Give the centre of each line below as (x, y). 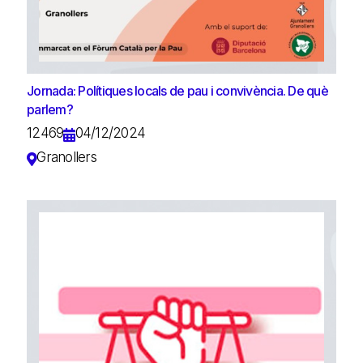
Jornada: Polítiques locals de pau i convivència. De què (177, 90)
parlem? (50, 109)
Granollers (66, 157)
